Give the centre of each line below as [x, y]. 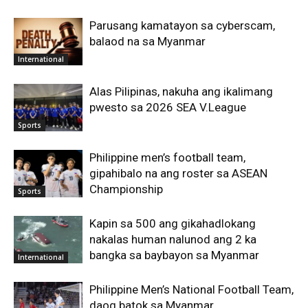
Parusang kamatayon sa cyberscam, [182, 25]
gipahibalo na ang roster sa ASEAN [178, 173]
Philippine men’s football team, [167, 157]
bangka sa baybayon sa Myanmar [174, 255]
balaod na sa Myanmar [147, 41]
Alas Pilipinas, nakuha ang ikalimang [181, 91]
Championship [126, 189]
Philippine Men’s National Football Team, [191, 289]
